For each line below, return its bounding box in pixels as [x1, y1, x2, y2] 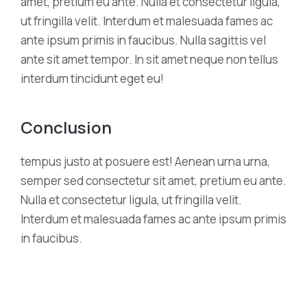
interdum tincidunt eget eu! [21, 70, 164, 86]
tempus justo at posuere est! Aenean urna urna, [21, 153, 270, 169]
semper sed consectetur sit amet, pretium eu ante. [21, 172, 286, 188]
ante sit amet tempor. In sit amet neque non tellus [21, 51, 278, 67]
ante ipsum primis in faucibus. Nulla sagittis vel [21, 32, 266, 48]
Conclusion [21, 115, 112, 138]
